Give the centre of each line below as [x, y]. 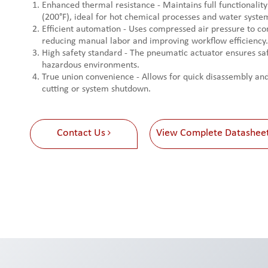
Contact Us [82, 133]
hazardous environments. [91, 65]
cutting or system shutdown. [96, 89]
